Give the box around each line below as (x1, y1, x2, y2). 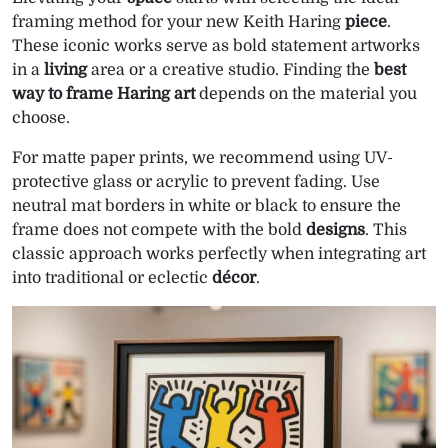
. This (365, 220, 407, 239)
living (44, 60, 87, 79)
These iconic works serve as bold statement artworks (12, 36, 420, 55)
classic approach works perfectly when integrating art (12, 244, 426, 263)
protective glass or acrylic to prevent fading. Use (12, 172, 380, 191)
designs (306, 220, 365, 239)
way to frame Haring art (12, 84, 195, 103)
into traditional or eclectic (12, 268, 212, 287)
